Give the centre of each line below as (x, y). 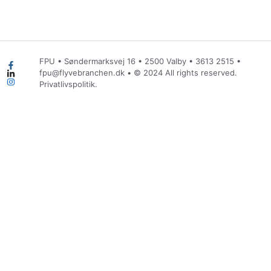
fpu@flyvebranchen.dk (82, 73)
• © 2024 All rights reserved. (181, 73)
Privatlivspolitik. (69, 84)
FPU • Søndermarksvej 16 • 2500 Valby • (118, 61)
